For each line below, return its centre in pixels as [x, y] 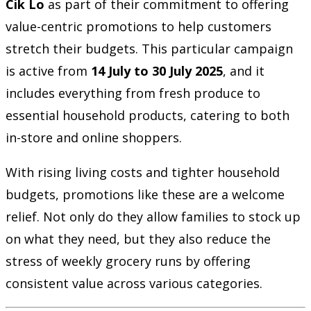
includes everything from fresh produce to [133, 93]
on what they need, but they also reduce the [138, 238]
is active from [48, 70]
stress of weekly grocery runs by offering [128, 261]
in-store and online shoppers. [94, 137]
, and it [244, 70]
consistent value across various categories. [134, 283]
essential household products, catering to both [148, 115]
